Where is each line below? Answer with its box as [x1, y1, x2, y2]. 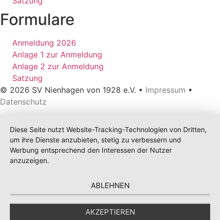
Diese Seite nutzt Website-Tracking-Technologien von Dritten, [10, 125, 207, 134]
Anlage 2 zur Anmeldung [12, 61, 104, 71]
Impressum [145, 84, 186, 95]
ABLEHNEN [90, 181, 130, 190]
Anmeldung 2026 [12, 37, 76, 48]
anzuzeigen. [10, 156, 49, 165]
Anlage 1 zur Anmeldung [12, 49, 102, 59]
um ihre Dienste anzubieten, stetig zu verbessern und [10, 136, 181, 144]
